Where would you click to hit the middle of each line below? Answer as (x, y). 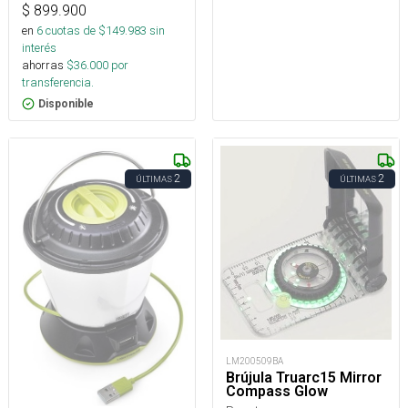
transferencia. (58, 82)
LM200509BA (255, 361)
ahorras (43, 65)
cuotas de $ (74, 30)
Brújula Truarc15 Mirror (304, 377)
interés (39, 47)
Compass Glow (277, 391)
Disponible (66, 103)
